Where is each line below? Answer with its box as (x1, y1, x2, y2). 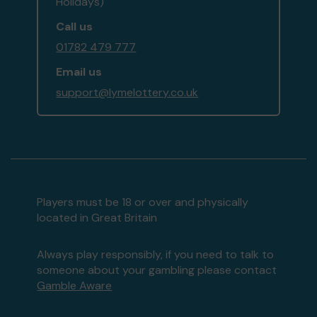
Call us (56, 19, 93, 35)
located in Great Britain (37, 210, 158, 226)
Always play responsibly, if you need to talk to (37, 247, 275, 263)
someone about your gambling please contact (37, 263, 277, 278)
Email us (56, 64, 103, 80)
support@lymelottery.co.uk (56, 85, 199, 100)
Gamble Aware (37, 278, 113, 294)
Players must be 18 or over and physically (37, 195, 249, 210)
